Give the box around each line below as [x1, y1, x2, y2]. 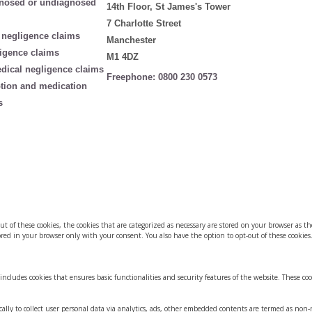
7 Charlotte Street [107, 18, 182, 29]
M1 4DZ [107, 52, 139, 63]
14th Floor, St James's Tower [107, 1, 231, 13]
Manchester [107, 35, 157, 46]
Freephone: [107, 72, 159, 83]
